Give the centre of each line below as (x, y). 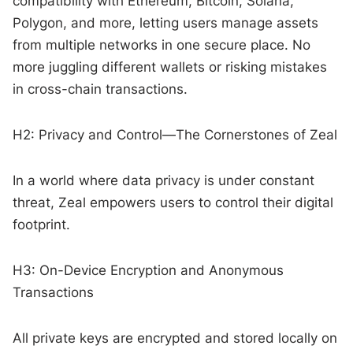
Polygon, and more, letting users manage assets (166, 22)
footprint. (42, 224)
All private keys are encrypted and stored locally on (175, 338)
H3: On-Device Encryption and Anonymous (149, 270)
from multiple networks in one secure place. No (162, 45)
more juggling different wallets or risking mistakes (170, 67)
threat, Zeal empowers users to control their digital (173, 202)
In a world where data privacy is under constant (164, 180)
